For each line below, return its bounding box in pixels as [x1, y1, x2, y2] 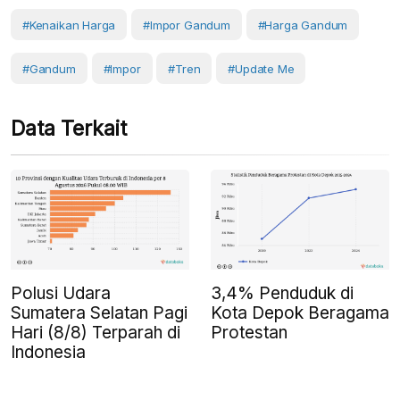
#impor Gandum [143, 18, 230, 33]
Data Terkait [11, 116, 127, 142]
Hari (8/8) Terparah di [11, 322, 180, 344]
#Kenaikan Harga [22, 18, 116, 33]
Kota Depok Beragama [211, 303, 389, 324]
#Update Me [228, 62, 295, 77]
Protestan [211, 322, 287, 344]
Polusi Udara [11, 283, 111, 304]
